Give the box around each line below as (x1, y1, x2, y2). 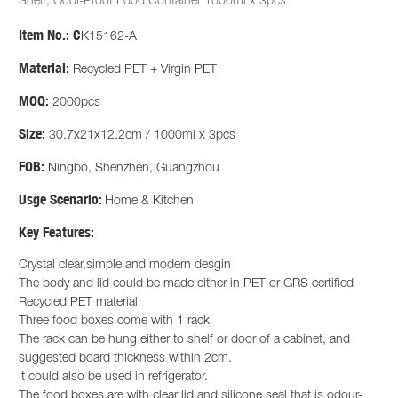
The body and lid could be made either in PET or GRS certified (19, 277, 354, 290)
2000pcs (49, 96, 100, 108)
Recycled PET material (19, 296, 138, 308)
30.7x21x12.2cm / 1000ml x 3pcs (45, 129, 235, 141)
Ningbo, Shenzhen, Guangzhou (44, 162, 219, 174)
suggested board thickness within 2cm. (19, 352, 232, 364)
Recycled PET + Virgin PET (69, 63, 217, 76)
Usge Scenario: (19, 190, 105, 207)
